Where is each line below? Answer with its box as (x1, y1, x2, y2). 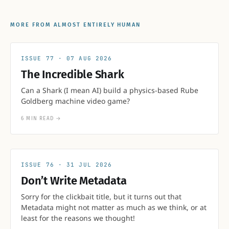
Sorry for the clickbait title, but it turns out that (21, 191, 181, 201)
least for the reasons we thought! (21, 213, 135, 223)
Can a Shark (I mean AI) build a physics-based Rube (21, 85, 198, 95)
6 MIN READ (21, 115, 56, 122)
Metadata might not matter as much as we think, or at (21, 202, 207, 212)
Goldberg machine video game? (21, 96, 130, 106)
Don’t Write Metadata (21, 173, 127, 188)
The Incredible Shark (21, 67, 124, 81)
